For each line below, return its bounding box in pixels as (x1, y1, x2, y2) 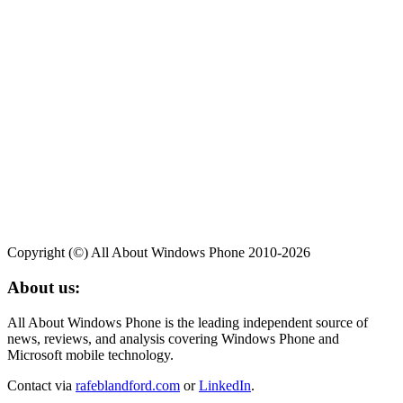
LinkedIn (199, 377, 251, 393)
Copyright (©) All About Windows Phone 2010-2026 (7, 245, 310, 261)
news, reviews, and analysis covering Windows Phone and (7, 330, 339, 346)
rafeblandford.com (76, 377, 180, 393)
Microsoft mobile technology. (7, 346, 174, 363)
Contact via (7, 377, 76, 393)
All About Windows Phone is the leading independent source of (7, 314, 368, 330)
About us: (7, 277, 80, 297)
